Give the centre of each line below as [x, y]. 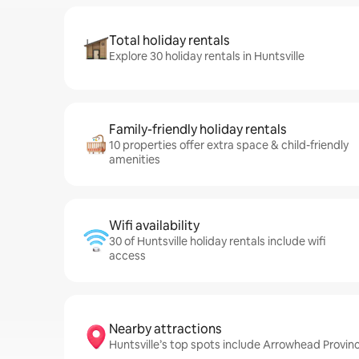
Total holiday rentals [169, 40]
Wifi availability [154, 226]
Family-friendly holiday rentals [198, 129]
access [127, 256]
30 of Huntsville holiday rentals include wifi [217, 241]
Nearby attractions [165, 329]
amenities [135, 159]
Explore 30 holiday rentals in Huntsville [207, 56]
